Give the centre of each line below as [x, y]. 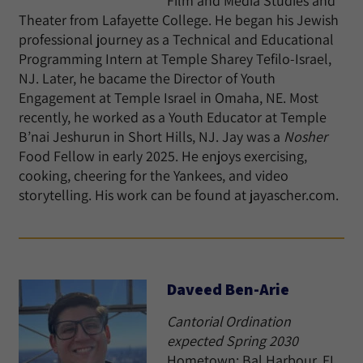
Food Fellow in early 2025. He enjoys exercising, [163, 156]
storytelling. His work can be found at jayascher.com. [179, 195]
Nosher [305, 137]
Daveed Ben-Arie [228, 289]
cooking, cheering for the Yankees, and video [154, 175]
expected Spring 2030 [233, 341]
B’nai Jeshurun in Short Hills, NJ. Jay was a [151, 137]
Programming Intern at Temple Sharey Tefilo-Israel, [175, 59]
